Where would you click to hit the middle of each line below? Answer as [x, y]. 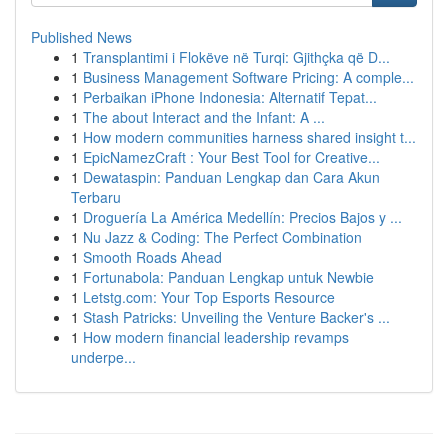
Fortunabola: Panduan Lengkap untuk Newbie [228, 277]
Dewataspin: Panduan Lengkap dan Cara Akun [231, 177]
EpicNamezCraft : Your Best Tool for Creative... [231, 157]
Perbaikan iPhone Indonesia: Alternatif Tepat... [230, 97]
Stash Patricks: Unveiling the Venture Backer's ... [236, 317]
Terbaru [96, 197]
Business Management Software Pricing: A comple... [248, 77]
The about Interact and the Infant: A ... [204, 117]
